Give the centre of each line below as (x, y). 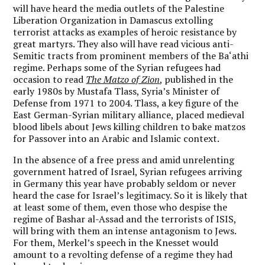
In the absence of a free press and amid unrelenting (124, 159)
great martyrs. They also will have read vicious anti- (124, 43)
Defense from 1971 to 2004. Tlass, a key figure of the (126, 103)
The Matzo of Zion (123, 79)
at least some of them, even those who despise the (120, 207)
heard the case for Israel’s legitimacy (92, 195)
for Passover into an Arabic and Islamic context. (117, 138)
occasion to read (50, 79)
